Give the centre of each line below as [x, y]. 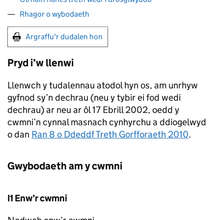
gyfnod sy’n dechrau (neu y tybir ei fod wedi [94, 97]
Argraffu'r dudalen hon [64, 37]
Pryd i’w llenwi [41, 63]
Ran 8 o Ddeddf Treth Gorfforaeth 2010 [110, 134]
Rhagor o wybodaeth [55, 14]
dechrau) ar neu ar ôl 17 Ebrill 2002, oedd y [93, 110]
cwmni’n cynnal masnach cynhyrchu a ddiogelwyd [107, 122]
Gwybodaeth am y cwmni [65, 166]
